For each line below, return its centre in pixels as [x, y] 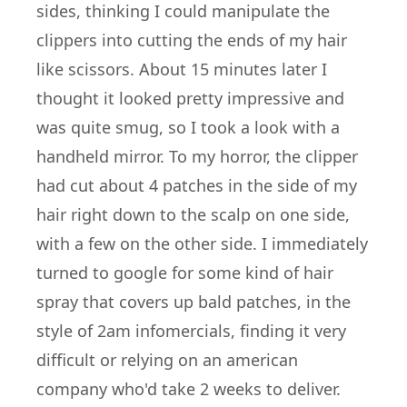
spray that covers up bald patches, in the [194, 302]
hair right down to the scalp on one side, [193, 214]
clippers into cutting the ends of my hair [192, 40]
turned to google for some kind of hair [185, 273]
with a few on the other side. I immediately [202, 243]
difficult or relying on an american [167, 360]
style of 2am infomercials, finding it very [191, 331]
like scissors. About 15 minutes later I [182, 69]
